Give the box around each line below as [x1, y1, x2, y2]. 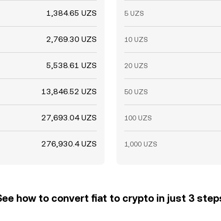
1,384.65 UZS [46, 8, 97, 18]
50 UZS [124, 88, 148, 96]
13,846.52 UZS [41, 87, 97, 96]
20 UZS [124, 62, 148, 70]
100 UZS [124, 114, 152, 122]
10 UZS [124, 36, 148, 43]
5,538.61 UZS [46, 61, 97, 70]
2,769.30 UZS [46, 35, 97, 44]
